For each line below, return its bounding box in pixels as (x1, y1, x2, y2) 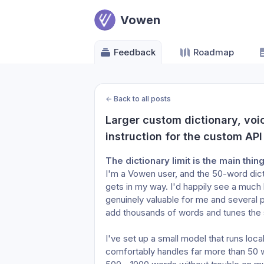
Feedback (114, 47, 156, 58)
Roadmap (193, 47, 234, 58)
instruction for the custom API (105, 130, 262, 143)
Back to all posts (114, 94, 171, 103)
